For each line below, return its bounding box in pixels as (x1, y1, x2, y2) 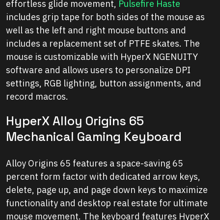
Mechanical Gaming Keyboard (6, 129, 182, 145)
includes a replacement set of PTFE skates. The (6, 38, 200, 50)
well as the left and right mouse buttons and (6, 25, 186, 36)
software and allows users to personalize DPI (6, 64, 191, 76)
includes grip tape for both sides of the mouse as (6, 11, 205, 23)
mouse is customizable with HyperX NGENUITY (6, 51, 198, 63)
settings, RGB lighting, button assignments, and (6, 78, 201, 89)
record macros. (6, 91, 68, 103)
